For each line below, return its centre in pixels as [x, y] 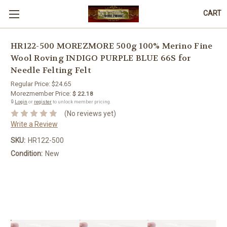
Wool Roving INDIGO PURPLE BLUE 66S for [101, 58]
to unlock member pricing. [82, 102]
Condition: [27, 153]
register [43, 102]
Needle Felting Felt [51, 70]
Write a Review [34, 124]
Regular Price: [31, 84]
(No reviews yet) [90, 113]
